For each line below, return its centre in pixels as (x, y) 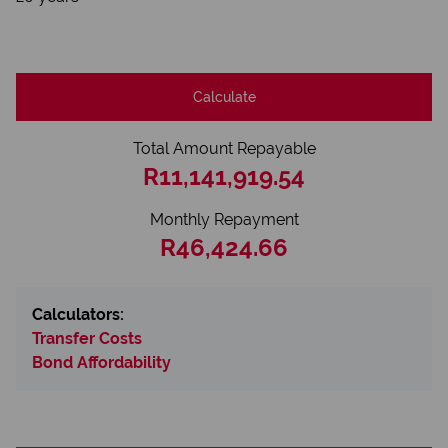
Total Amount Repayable (224, 148)
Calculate (224, 96)
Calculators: (78, 314)
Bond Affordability (101, 362)
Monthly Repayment (224, 219)
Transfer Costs (87, 338)
